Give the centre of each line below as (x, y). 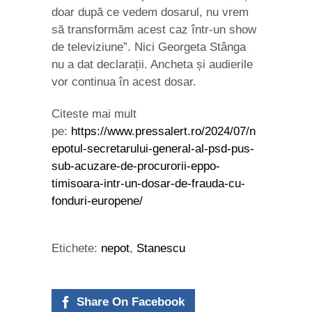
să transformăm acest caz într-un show (154, 30)
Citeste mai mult (94, 114)
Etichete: (76, 249)
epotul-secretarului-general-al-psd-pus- (153, 148)
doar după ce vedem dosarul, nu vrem (150, 13)
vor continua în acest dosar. (124, 82)
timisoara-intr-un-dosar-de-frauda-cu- (148, 183)
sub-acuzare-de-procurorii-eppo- (136, 166)
